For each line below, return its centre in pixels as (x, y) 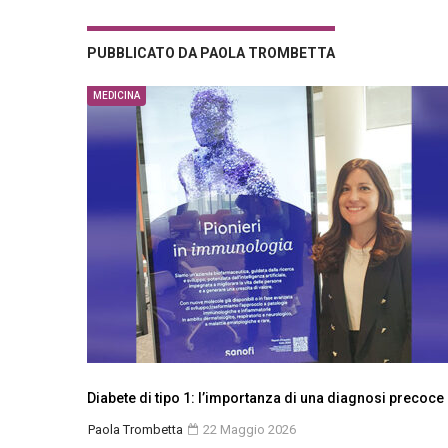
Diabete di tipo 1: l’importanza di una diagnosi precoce (265, 398)
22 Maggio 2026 (248, 429)
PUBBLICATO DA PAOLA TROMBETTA (211, 53)
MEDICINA (116, 95)
